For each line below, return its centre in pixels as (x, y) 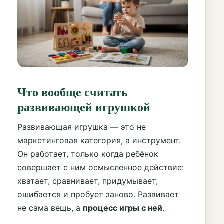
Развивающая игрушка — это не (82, 127)
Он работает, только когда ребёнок (88, 154)
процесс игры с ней (123, 208)
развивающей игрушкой (84, 106)
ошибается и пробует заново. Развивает (98, 194)
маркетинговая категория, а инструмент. (99, 140)
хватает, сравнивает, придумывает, (88, 181)
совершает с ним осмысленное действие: (101, 167)
